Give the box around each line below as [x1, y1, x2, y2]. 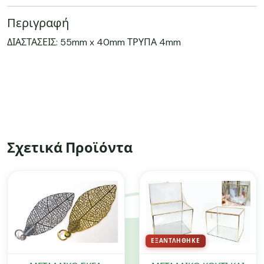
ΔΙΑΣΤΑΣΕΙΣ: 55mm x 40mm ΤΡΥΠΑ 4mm [7, 35, 181, 48]
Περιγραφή [7, 15, 69, 31]
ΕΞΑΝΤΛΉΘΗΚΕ [151, 236, 200, 245]
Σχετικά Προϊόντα [7, 138, 133, 157]
